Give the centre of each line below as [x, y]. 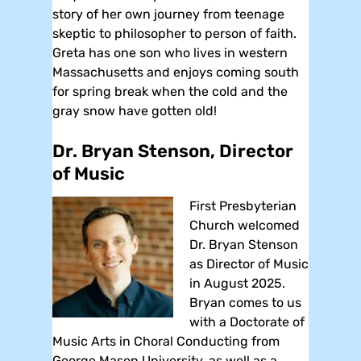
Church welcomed [245, 225]
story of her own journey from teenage [168, 14]
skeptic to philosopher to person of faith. [174, 33]
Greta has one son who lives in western [170, 52]
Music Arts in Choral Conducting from [166, 341]
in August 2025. [237, 283]
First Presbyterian [243, 205]
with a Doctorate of [247, 322]
